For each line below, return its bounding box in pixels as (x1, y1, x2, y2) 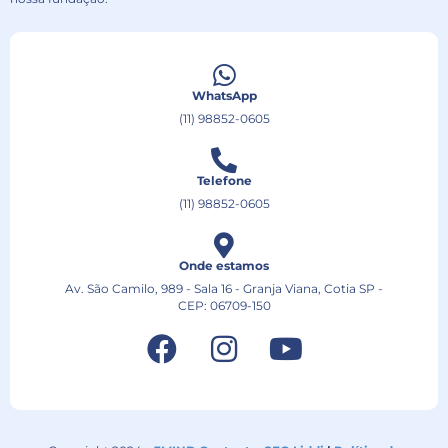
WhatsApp (191, 87, 257, 103)
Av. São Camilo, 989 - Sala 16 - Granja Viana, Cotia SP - (65, 280, 383, 296)
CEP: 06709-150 (177, 297, 271, 313)
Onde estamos (179, 257, 269, 273)
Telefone (196, 172, 252, 188)
